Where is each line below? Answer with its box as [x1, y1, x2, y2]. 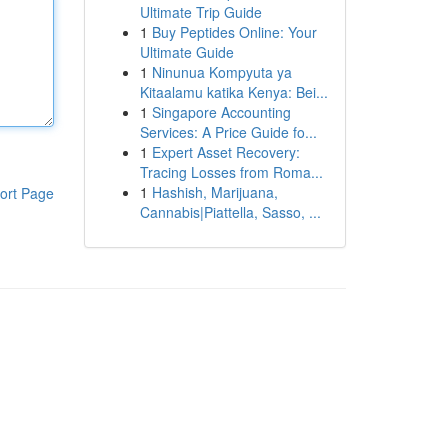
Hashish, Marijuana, [151, 182, 278, 202]
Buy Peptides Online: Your [151, 22, 317, 42]
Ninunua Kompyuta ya [151, 62, 292, 82]
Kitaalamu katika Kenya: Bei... [139, 82, 328, 102]
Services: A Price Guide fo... [139, 122, 317, 142]
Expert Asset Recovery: [151, 142, 300, 162]
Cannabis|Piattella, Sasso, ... [139, 202, 321, 222]
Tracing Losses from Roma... [139, 162, 323, 182]
